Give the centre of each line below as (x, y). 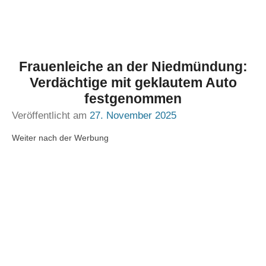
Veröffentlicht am (51, 115)
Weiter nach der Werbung (60, 138)
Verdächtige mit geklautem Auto (133, 83)
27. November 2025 (133, 115)
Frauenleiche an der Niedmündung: (133, 66)
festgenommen (133, 99)
